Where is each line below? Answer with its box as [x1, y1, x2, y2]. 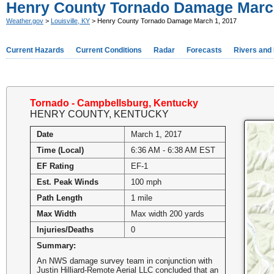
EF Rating [36, 161, 74, 171]
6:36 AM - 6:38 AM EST [130, 145, 215, 155]
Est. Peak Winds [36, 177, 98, 187]
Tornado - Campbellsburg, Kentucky [29, 97, 198, 108]
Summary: [36, 240, 76, 250]
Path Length [36, 193, 83, 202]
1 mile [130, 193, 152, 202]
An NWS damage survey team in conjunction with [36, 256, 212, 265]
